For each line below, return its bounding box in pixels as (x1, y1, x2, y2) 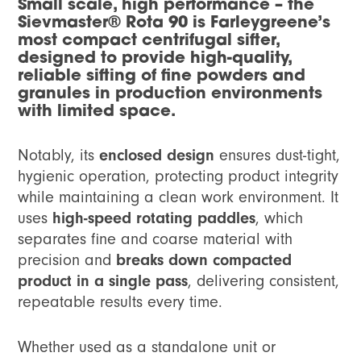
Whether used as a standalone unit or (18, 338, 276, 357)
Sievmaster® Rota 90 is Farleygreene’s (18, 15, 331, 32)
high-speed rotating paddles (52, 209, 256, 228)
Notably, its (18, 146, 100, 165)
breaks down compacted (116, 251, 293, 270)
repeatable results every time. (18, 293, 223, 312)
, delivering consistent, (188, 272, 340, 291)
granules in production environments (18, 86, 323, 103)
